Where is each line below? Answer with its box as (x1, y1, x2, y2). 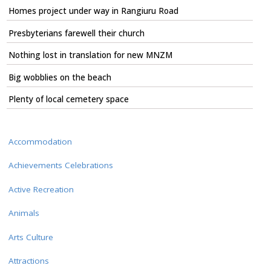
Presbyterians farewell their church (8, 27, 145, 39)
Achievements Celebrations (8, 160, 113, 171)
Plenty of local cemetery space (8, 94, 129, 105)
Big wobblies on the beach (8, 71, 111, 83)
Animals (8, 207, 39, 219)
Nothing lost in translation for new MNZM (8, 50, 172, 61)
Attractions (8, 255, 49, 267)
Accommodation (8, 135, 72, 147)
